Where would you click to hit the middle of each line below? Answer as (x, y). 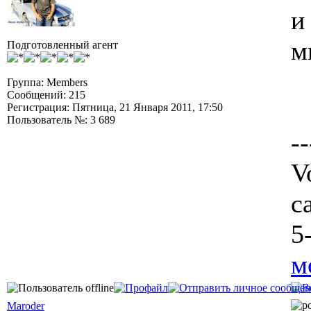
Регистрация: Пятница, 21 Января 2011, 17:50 (115, 107)
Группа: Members (47, 82)
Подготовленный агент (62, 45)
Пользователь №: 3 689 (61, 120)
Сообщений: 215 (46, 95)
